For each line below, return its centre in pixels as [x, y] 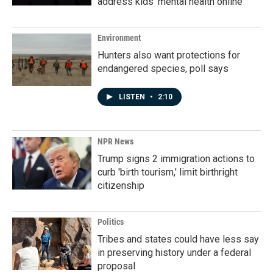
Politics [111, 222]
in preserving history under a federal [174, 253]
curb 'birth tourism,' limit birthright [168, 172]
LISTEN [133, 97]
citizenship [121, 186]
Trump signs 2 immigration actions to [176, 159]
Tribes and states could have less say [178, 239]
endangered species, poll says [163, 69]
